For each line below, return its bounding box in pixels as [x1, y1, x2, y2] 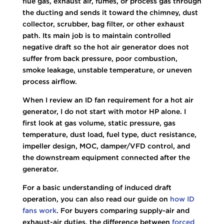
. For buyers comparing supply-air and [56, 206, 189, 214]
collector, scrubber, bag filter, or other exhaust [22, 19, 184, 28]
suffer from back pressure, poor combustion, [22, 54, 177, 62]
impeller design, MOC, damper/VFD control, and [22, 141, 190, 150]
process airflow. [22, 77, 77, 85]
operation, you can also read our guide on [22, 194, 170, 203]
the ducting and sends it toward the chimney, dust [22, 8, 198, 16]
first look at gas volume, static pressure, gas [22, 118, 175, 127]
